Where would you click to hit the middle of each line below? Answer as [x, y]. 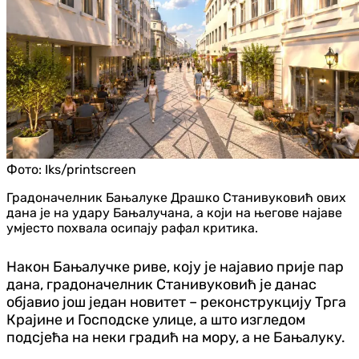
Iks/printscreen [91, 169]
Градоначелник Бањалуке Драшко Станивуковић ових [176, 197]
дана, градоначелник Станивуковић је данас [161, 284]
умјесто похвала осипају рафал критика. [132, 228]
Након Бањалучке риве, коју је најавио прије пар [175, 266]
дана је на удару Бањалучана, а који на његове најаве [174, 212]
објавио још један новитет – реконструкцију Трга [176, 302]
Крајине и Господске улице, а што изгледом [156, 319]
